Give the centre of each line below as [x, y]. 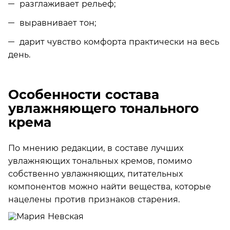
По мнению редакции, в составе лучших [96, 148]
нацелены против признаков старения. [94, 199]
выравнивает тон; [58, 23]
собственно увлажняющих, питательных [95, 174]
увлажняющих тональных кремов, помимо [100, 161]
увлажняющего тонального [103, 108]
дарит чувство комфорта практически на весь [119, 42]
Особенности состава [84, 94]
